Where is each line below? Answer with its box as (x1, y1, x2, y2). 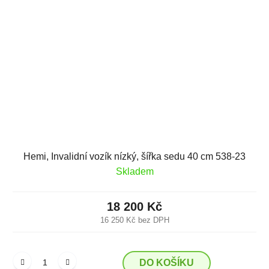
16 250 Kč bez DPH (100, 215, 169, 225)
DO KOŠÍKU (139, 257, 194, 268)
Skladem (115, 166, 154, 177)
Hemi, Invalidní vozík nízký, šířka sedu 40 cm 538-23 (23, 151, 246, 162)
